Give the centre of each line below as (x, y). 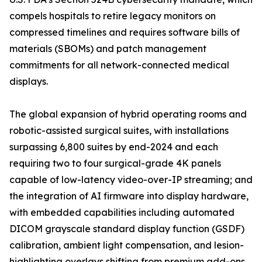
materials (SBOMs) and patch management (108, 49)
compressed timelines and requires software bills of (125, 32)
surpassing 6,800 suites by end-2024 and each (114, 147)
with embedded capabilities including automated (122, 213)
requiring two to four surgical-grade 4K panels (115, 163)
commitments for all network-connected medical (119, 65)
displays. (29, 82)
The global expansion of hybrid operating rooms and (128, 114)
